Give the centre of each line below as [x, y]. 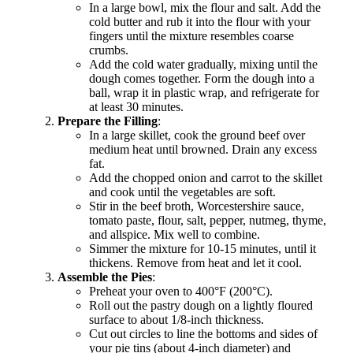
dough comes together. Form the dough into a [202, 79]
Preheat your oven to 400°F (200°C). [181, 292]
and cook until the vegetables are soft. [182, 192]
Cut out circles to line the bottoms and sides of [203, 334]
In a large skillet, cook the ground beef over [197, 136]
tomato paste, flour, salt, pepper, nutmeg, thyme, [208, 221]
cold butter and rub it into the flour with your [200, 22]
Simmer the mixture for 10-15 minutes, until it [203, 249]
